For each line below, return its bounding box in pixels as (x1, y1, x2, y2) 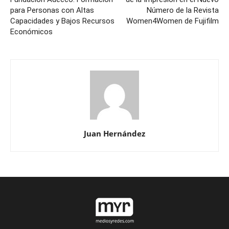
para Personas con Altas (10, 6, 94, 15)
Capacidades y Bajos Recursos (10, 16, 114, 26)
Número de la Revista (147, 6, 219, 15)
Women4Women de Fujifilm (126, 16, 219, 26)
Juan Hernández (84, 128, 145, 139)
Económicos (10, 27, 53, 37)
